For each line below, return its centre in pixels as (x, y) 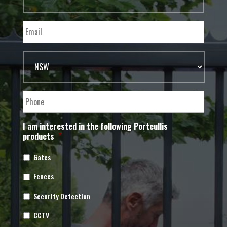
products (38, 136)
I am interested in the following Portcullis (95, 126)
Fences (43, 176)
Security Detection (62, 196)
